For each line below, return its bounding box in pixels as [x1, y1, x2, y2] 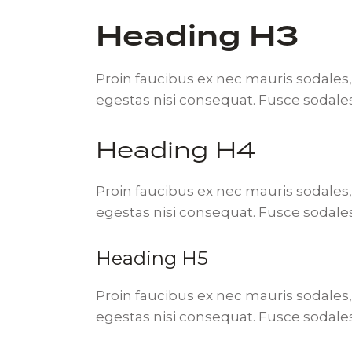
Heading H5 [96, 246, 208, 269]
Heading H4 [96, 134, 255, 164]
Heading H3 [96, 15, 299, 56]
